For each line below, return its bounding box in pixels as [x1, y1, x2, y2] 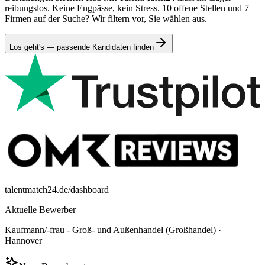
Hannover [5, 235, 42, 245]
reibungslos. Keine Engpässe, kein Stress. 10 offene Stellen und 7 [5, 2, 249, 13]
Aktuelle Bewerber [5, 204, 76, 215]
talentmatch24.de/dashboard [5, 184, 109, 195]
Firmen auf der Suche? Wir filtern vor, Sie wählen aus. [5, 13, 207, 24]
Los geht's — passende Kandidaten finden [9, 42, 154, 51]
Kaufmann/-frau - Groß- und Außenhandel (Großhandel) [5, 224, 216, 235]
